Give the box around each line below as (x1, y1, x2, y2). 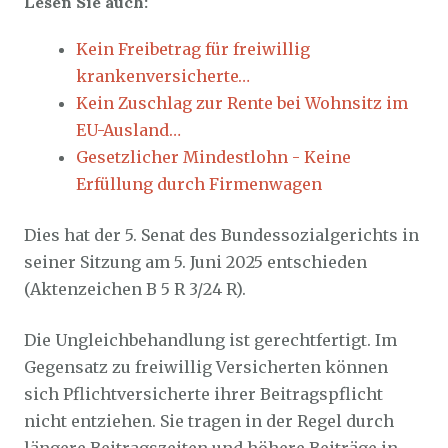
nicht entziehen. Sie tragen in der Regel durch (24, 411, 394, 431)
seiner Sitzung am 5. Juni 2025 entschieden (24, 252, 367, 272)
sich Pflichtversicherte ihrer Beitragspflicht (24, 384, 383, 404)
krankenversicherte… (76, 66, 250, 86)
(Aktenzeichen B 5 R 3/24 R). (24, 279, 246, 299)
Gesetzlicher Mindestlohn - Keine (76, 147, 351, 167)
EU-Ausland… (76, 120, 181, 140)
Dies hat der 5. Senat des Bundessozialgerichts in (24, 225, 419, 245)
